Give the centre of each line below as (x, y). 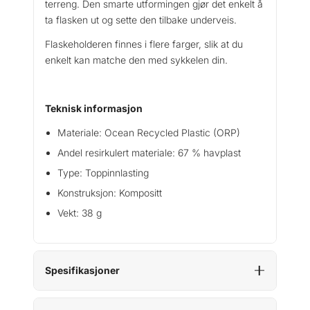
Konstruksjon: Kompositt (110, 192)
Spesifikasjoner (82, 270)
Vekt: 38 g (80, 212)
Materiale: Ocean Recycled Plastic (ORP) (149, 132)
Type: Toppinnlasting (103, 172)
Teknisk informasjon (94, 108)
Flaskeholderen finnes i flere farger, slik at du (144, 44)
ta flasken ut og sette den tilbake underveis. (141, 19)
